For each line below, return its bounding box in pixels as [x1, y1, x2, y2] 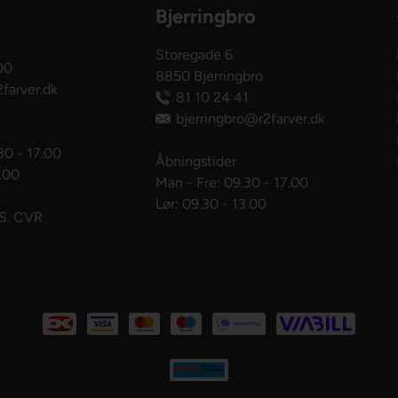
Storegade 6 [155, 45, 234, 63]
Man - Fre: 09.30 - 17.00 [155, 173, 309, 191]
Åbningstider [155, 152, 237, 170]
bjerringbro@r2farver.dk [176, 109, 326, 127]
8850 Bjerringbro [155, 67, 264, 84]
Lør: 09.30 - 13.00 [155, 195, 267, 212]
